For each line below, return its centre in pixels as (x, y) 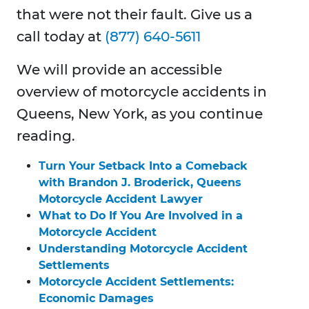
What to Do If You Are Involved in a (141, 216)
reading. (46, 136)
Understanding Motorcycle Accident (143, 249)
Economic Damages (96, 299)
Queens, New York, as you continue (140, 114)
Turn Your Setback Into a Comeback (143, 166)
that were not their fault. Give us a (134, 15)
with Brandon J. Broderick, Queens (140, 183)
